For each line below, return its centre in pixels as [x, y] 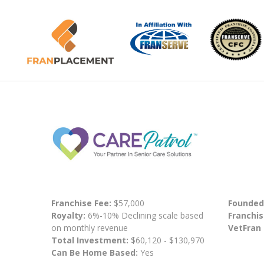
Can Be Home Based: [95, 252]
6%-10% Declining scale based [144, 215]
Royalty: [68, 215]
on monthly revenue [90, 227]
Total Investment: [91, 240]
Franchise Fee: [82, 203]
